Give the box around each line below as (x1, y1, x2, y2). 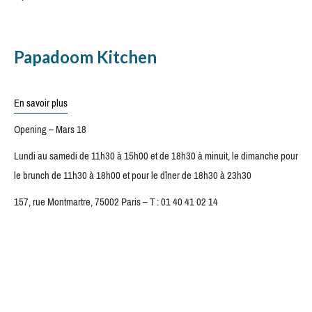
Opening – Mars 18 (14, 120, 86, 139)
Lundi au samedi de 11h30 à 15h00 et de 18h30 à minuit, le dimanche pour (14, 146, 298, 166)
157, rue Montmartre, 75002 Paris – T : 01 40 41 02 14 (14, 192, 218, 212)
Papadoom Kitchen (14, 47, 157, 67)
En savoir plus (14, 93, 68, 113)
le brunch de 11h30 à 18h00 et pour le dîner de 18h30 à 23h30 (14, 166, 251, 185)
